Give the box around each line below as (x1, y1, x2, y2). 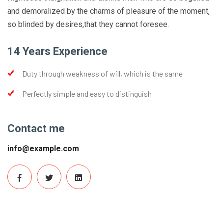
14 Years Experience (7, 45, 108, 57)
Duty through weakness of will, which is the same (22, 68, 183, 78)
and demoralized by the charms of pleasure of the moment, (7, 6, 210, 16)
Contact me (7, 122, 65, 135)
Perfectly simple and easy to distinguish (22, 88, 152, 98)
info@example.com (7, 143, 79, 153)
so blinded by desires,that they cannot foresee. (7, 19, 169, 29)
